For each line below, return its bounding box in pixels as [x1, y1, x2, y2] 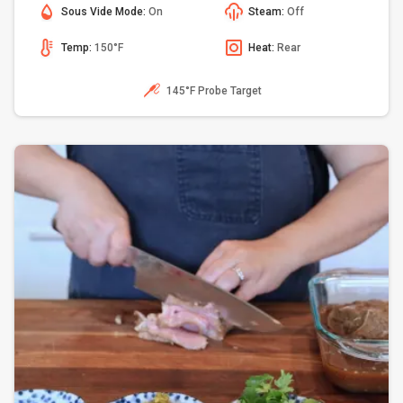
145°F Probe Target [166, 84, 262, 97]
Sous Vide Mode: [61, 4, 148, 18]
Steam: [248, 4, 287, 18]
